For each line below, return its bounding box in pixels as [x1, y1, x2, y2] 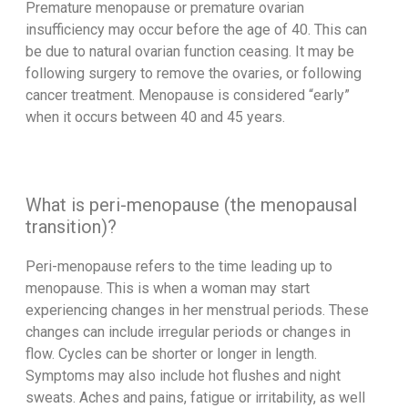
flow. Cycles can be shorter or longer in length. [25, 345, 321, 363]
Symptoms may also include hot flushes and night [25, 367, 341, 385]
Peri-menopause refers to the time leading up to [25, 258, 332, 276]
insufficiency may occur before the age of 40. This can [25, 21, 367, 39]
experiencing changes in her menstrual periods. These [25, 301, 369, 320]
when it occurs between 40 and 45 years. [25, 108, 285, 127]
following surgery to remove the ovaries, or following [25, 65, 362, 83]
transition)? [25, 216, 117, 239]
